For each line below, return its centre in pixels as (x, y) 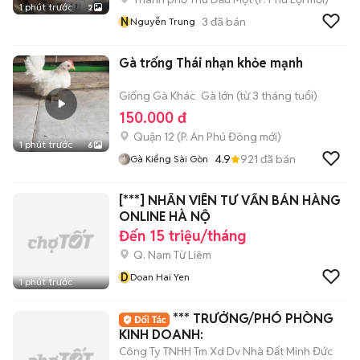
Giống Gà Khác (157, 96)
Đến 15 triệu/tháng (182, 236)
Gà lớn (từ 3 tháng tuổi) (259, 96)
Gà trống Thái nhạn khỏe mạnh (211, 63)
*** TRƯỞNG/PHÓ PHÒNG (253, 319)
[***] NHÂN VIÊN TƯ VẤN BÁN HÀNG (230, 200)
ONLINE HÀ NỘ (165, 217)
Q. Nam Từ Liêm (172, 255)
